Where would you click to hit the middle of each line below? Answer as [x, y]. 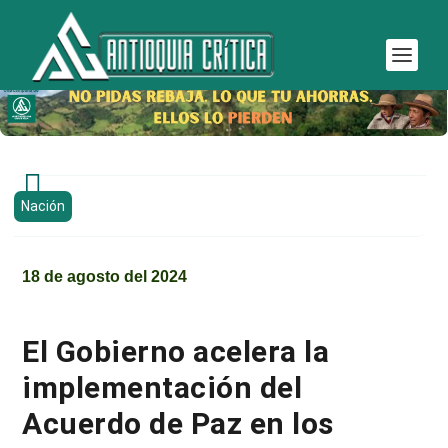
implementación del [162, 388]
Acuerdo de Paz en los [178, 424]
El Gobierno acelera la [176, 352]
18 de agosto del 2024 [105, 276]
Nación [42, 206]
